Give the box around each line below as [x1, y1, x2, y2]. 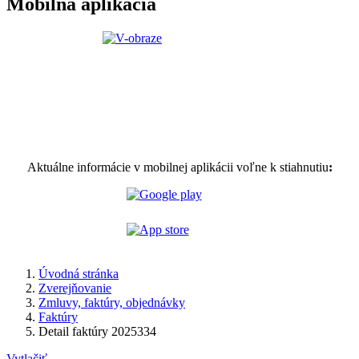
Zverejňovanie [38, 280, 111, 295]
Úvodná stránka [38, 266, 119, 280]
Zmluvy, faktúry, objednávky [38, 295, 185, 309]
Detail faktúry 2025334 [38, 324, 156, 338]
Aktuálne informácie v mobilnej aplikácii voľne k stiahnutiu [26, 159, 329, 174]
